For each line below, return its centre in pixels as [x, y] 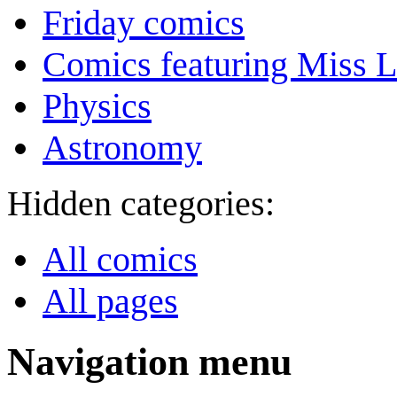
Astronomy [122, 148]
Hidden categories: [141, 204]
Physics [97, 106]
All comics [120, 260]
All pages [110, 301]
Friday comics [144, 23]
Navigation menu [149, 362]
